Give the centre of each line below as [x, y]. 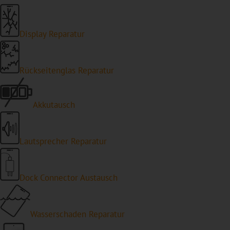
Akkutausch [54, 104]
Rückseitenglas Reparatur [67, 70]
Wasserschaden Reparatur [78, 214]
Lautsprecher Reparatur [63, 141]
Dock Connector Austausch [69, 177]
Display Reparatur [52, 34]
